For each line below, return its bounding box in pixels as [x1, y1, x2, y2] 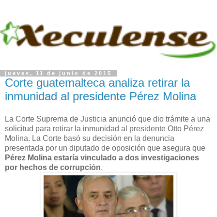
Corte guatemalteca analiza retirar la [5, 76, 190, 89]
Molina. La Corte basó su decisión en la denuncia [5, 134, 174, 143]
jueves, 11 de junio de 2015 [5, 70, 112, 76]
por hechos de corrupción [5, 163, 101, 172]
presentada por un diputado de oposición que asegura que [5, 144, 205, 153]
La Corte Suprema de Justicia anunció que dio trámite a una [5, 115, 210, 124]
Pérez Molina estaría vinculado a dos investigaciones [5, 154, 199, 162]
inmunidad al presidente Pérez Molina [5, 89, 196, 103]
